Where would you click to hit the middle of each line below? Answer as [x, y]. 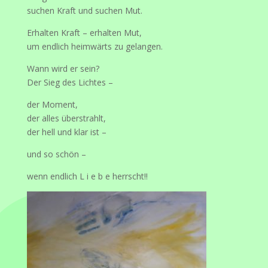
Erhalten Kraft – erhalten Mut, [84, 32]
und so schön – [56, 154]
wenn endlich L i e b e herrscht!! [87, 176]
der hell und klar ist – [66, 132]
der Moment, [52, 104]
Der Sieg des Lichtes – [70, 82]
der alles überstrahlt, [66, 118]
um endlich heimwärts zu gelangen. [95, 46]
